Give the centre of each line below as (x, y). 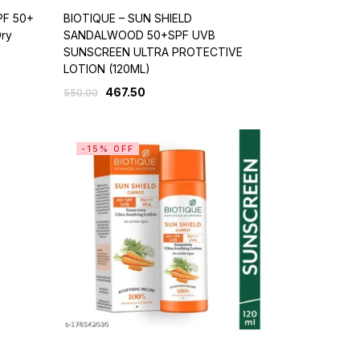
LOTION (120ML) (106, 68)
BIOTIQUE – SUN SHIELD (127, 18)
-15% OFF (107, 148)
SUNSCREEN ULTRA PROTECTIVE (153, 51)
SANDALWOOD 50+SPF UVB (139, 35)
